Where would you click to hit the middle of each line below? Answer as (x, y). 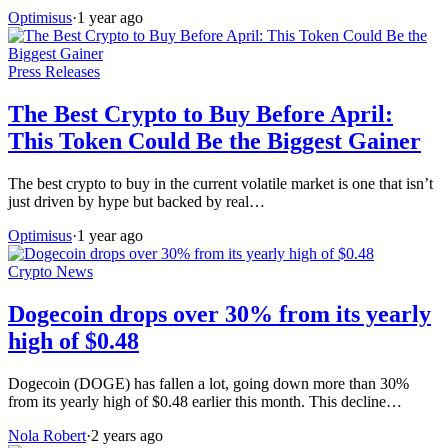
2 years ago (127, 435)
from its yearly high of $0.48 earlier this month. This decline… (205, 401)
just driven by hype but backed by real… (136, 201)
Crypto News (50, 271)
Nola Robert (47, 435)
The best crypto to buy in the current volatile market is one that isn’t (220, 183)
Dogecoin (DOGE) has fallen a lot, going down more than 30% (208, 383)
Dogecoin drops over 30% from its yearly (219, 313)
